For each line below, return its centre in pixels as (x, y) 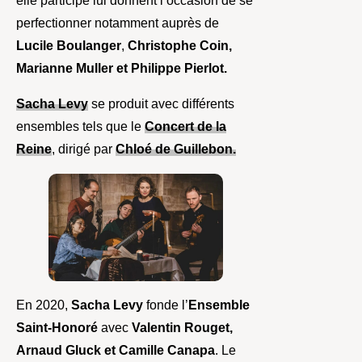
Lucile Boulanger (69, 45)
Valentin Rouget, (182, 327)
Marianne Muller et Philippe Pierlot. (122, 68)
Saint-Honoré (57, 327)
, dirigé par (84, 149)
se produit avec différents (161, 103)
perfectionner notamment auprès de (118, 23)
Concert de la (185, 126)
